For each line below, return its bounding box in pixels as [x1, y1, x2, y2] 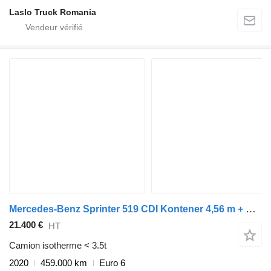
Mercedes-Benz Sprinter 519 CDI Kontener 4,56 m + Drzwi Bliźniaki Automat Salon [246, 203, 256, 215]
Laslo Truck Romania [9, 7, 96, 17]
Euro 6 [99, 258, 125, 268]
